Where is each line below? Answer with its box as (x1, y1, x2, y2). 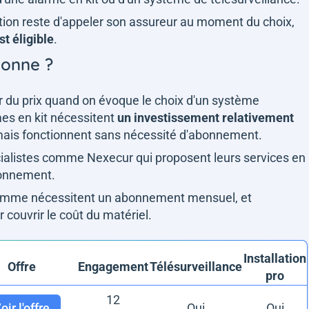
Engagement (78, 259, 148, 274)
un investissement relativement (117, 110, 294, 125)
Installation (243, 251, 306, 266)
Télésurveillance (150, 259, 242, 274)
